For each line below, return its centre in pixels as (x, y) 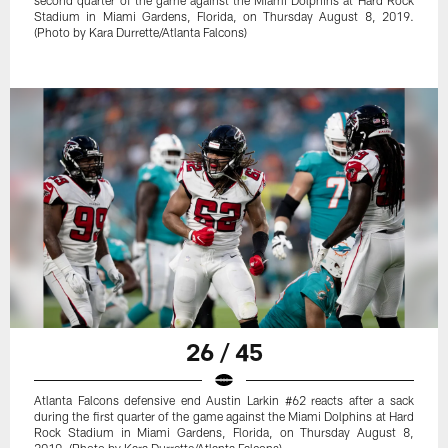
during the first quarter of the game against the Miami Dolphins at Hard (224, 416)
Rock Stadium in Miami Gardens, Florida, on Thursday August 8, (224, 432)
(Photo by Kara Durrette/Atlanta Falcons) (141, 31)
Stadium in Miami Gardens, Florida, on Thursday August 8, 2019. (224, 15)
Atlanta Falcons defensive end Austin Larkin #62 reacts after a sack (224, 400)
